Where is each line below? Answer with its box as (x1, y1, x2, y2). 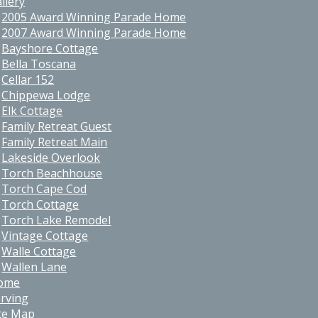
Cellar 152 (1, 72, 55, 87)
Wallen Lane (1, 259, 67, 275)
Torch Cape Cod (1, 181, 87, 197)
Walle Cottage (1, 243, 77, 259)
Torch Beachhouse (1, 165, 103, 181)
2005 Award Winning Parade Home (1, 9, 187, 25)
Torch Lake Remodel (1, 212, 111, 228)
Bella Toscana (1, 56, 77, 72)
